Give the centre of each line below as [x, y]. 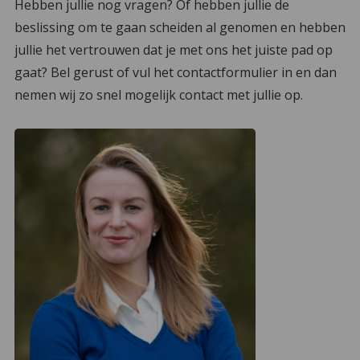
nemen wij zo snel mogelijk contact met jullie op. [158, 94]
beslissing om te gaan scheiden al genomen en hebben [180, 27]
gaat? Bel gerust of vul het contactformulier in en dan [175, 72]
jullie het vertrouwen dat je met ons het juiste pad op [173, 49]
